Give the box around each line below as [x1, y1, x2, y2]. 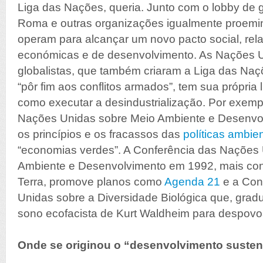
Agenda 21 [164, 176, 220, 188]
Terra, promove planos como [18, 176, 164, 188]
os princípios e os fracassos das [18, 128, 183, 140]
